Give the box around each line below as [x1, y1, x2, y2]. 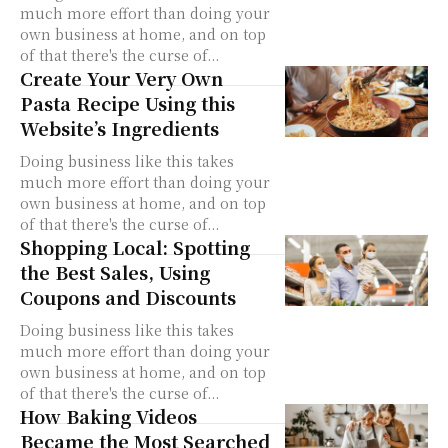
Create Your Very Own [20, 65, 223, 91]
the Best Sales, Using [20, 259, 210, 285]
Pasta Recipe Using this [20, 90, 235, 116]
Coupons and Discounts [20, 284, 236, 310]
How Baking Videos [20, 403, 197, 429]
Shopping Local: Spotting [20, 234, 250, 260]
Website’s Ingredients [20, 115, 219, 141]
